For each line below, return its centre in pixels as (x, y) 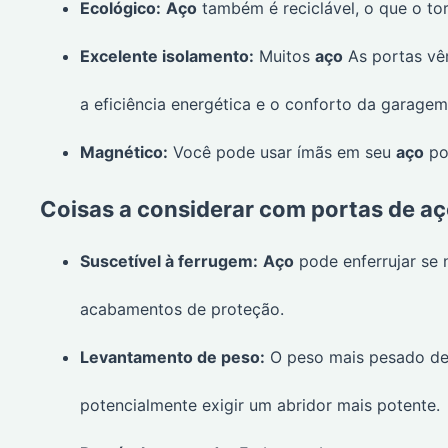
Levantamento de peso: (172, 357)
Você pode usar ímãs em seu (282, 152)
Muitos (284, 56)
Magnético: (124, 152)
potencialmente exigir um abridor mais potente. (260, 405)
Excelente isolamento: (167, 56)
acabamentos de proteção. (182, 309)
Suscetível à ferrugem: (169, 261)
